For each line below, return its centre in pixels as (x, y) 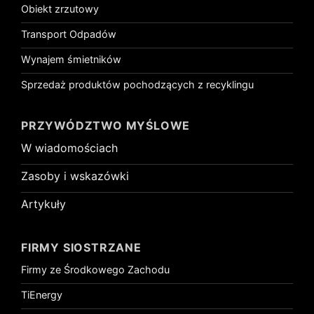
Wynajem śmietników (71, 59)
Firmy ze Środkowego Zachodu (95, 269)
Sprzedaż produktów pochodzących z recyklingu (137, 84)
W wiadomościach (69, 148)
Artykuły (43, 204)
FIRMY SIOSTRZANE (81, 247)
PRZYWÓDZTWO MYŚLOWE (106, 125)
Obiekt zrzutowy (60, 8)
